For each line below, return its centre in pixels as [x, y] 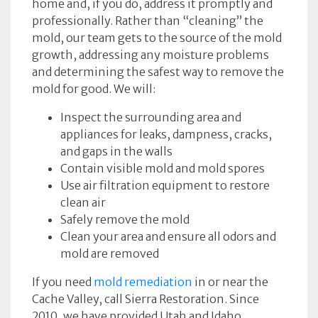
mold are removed [110, 253]
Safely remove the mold [125, 219]
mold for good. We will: [94, 89]
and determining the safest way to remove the [158, 72]
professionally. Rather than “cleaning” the [148, 21]
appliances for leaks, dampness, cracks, [166, 134]
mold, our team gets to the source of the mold [157, 38]
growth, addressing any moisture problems [150, 55]
